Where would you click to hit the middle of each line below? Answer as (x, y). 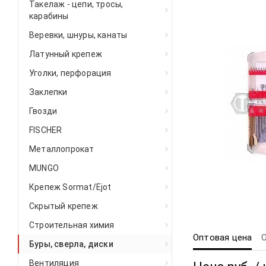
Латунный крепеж (66, 54)
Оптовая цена (223, 237)
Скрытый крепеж (64, 206)
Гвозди (43, 111)
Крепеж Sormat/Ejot (70, 187)
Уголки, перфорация (70, 73)
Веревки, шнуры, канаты (78, 35)
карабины (49, 16)
